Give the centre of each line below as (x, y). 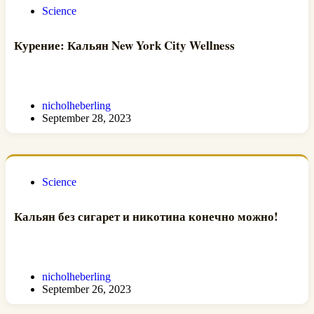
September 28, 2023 (87, 118)
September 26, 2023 (87, 289)
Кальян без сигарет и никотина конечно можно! (146, 217)
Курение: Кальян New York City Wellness (124, 46)
